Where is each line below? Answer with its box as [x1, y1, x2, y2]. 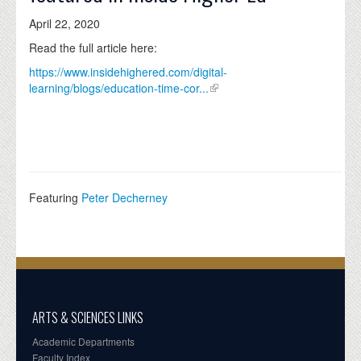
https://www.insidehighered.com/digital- [29, 63, 227, 80]
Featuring [29, 189, 81, 205]
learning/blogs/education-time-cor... [29, 79, 209, 96]
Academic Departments [32, 334, 135, 348]
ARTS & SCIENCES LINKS [32, 307, 143, 327]
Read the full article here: [29, 39, 157, 56]
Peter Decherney [81, 189, 168, 205]
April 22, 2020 [29, 15, 100, 31]
